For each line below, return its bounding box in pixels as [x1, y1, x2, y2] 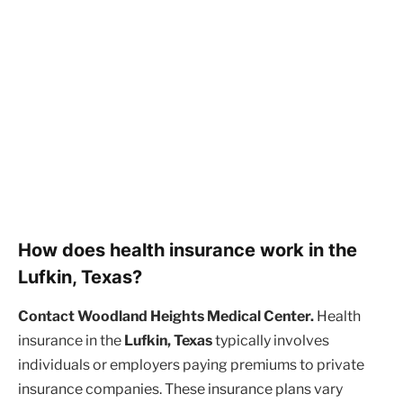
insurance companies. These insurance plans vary [18, 381, 343, 399]
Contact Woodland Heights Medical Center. [18, 308, 314, 326]
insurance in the [18, 332, 124, 350]
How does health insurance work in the [18, 238, 357, 262]
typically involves [212, 332, 329, 350]
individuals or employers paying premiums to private [18, 356, 364, 374]
